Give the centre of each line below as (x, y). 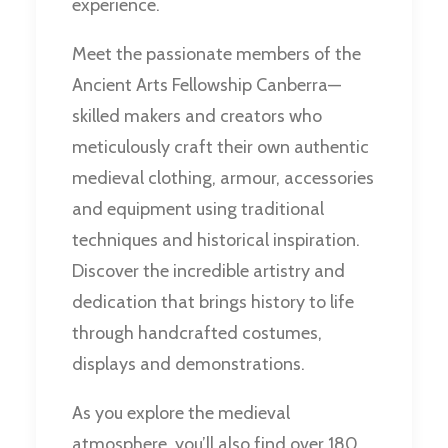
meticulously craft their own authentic (220, 147)
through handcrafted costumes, (197, 333)
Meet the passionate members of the (216, 54)
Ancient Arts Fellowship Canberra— (206, 85)
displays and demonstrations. (188, 364)
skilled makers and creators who (197, 116)
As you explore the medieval (181, 413)
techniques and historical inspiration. (216, 240)
